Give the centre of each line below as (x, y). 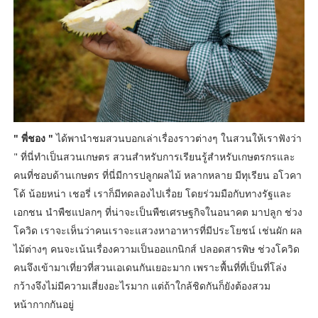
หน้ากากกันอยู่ (45, 304)
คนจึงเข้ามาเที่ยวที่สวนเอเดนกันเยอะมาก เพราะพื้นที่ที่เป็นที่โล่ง (150, 267)
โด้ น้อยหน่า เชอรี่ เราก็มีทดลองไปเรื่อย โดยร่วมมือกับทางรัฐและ (152, 193)
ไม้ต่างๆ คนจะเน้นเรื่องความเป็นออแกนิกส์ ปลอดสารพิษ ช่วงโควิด (156, 248)
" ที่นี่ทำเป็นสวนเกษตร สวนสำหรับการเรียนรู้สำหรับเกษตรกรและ (154, 156)
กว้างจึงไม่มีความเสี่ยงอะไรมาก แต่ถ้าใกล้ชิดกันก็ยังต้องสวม (142, 285)
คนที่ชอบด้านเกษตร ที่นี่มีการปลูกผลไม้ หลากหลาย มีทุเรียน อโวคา (157, 175)
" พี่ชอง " (33, 138)
